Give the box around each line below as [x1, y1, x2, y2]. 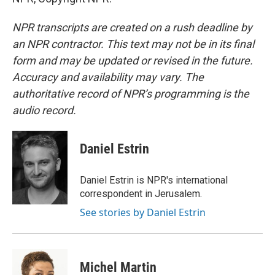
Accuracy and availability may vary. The [12, 71, 204, 83]
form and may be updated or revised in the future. [12, 54, 253, 67]
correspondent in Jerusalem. [80, 188, 202, 199]
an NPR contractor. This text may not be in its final [12, 37, 254, 50]
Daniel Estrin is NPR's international [80, 174, 228, 186]
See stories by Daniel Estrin [80, 206, 206, 219]
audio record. [12, 104, 76, 117]
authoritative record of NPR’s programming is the [12, 87, 249, 100]
